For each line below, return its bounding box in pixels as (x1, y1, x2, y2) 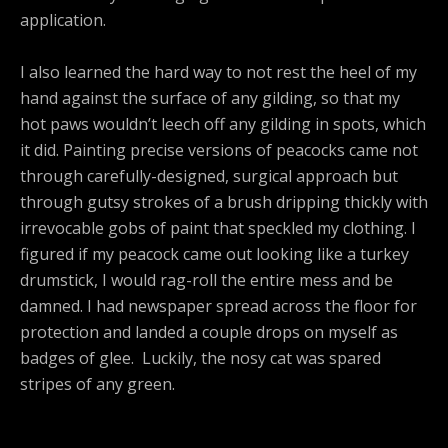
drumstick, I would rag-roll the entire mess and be (20, 268, 393, 291)
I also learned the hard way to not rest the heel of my (20, 60, 417, 83)
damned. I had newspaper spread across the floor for (20, 294, 417, 317)
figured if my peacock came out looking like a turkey (20, 242, 409, 265)
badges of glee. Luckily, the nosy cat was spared (20, 346, 381, 369)
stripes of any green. (20, 372, 175, 395)
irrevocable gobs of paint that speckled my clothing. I (20, 216, 416, 239)
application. (20, 8, 106, 31)
